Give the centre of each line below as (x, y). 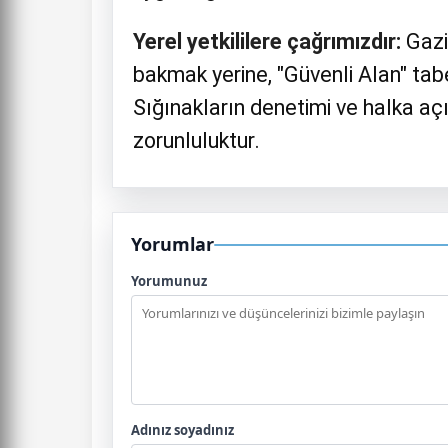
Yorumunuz (169, 281)
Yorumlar (172, 244)
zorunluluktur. (196, 140)
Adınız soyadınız (182, 430)
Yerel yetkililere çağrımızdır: (267, 41)
